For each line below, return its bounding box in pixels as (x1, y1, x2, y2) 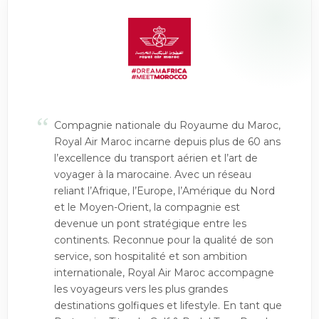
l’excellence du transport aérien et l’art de (54, 152, 258, 164)
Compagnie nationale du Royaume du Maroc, (54, 119, 281, 132)
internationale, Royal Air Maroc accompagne (54, 266, 274, 279)
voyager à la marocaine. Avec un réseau (54, 168, 251, 181)
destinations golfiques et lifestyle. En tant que (54, 299, 282, 312)
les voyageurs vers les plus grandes (54, 283, 228, 296)
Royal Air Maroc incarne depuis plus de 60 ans (54, 135, 281, 148)
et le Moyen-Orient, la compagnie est (54, 201, 240, 214)
